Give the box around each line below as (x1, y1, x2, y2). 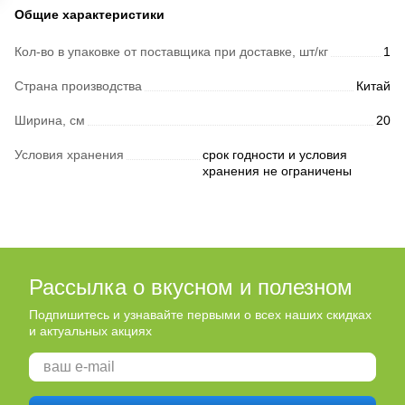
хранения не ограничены (202, 164, 352, 178)
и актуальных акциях (29, 324, 152, 338)
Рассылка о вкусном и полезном (29, 275, 353, 299)
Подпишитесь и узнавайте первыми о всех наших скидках (29, 307, 372, 322)
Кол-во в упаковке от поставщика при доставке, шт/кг (14, 44, 328, 59)
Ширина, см (14, 113, 85, 127)
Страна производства (14, 79, 142, 93)
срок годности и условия (202, 147, 347, 162)
